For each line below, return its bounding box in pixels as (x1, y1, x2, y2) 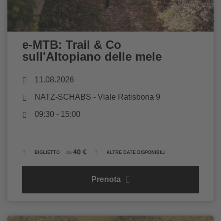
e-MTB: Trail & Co (22, 38, 121, 52)
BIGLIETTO (35, 150, 60, 155)
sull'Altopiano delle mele (22, 50, 162, 64)
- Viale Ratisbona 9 (91, 93, 160, 102)
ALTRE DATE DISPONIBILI (107, 150, 166, 155)
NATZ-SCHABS (35, 93, 91, 102)
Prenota (91, 175, 123, 184)
